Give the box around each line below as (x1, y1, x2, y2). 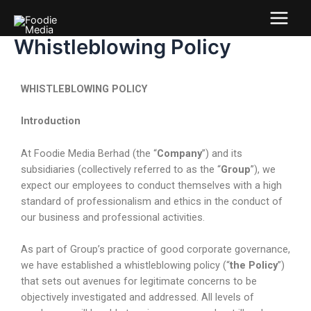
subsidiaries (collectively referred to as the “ (21, 162, 221, 176)
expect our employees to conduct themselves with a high (21, 178, 282, 192)
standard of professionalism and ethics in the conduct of (21, 194, 283, 208)
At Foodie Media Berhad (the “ (21, 146, 157, 160)
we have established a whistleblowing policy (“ (21, 258, 230, 271)
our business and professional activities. (21, 210, 205, 224)
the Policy (230, 258, 278, 271)
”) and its (202, 146, 242, 160)
